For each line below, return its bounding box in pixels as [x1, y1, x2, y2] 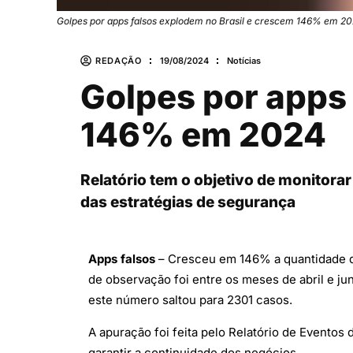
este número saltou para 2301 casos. [88, 292, 292, 308]
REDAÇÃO [95, 54, 142, 66]
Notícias [226, 54, 261, 66]
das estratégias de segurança [80, 193, 295, 212]
